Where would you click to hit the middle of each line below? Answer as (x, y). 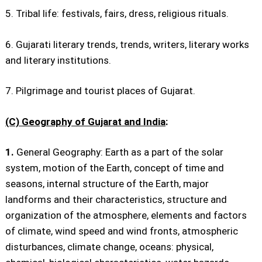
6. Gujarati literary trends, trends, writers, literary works (127, 44)
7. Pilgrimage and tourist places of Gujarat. (100, 91)
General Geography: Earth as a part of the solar (119, 152)
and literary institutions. (58, 60)
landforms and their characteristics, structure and (116, 199)
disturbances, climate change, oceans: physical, (109, 247)
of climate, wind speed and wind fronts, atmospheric (122, 231)
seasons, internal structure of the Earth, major (107, 184)
